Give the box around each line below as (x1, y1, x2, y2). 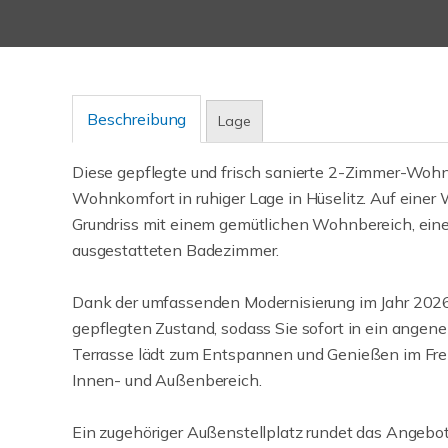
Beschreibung (87, 109, 187, 129)
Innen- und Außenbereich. (72, 370, 262, 390)
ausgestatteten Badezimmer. (72, 240, 280, 260)
